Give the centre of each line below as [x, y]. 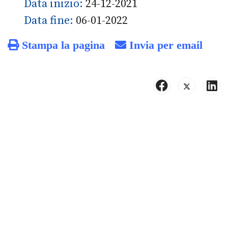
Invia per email [164, 45]
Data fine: [50, 21]
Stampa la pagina [62, 45]
